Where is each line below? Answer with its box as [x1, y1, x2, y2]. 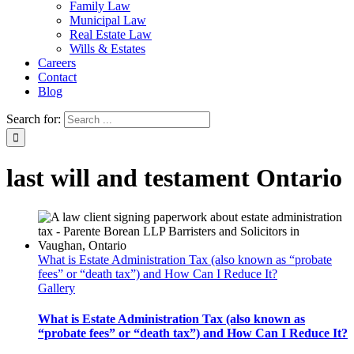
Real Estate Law [70, 28, 152, 41]
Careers [38, 56, 76, 70]
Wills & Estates [70, 42, 145, 55]
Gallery [38, 281, 75, 295]
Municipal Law [70, 13, 146, 27]
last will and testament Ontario [6, 164, 342, 193]
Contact [38, 70, 77, 84]
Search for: [6, 112, 61, 126]
